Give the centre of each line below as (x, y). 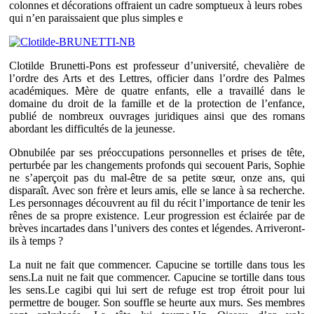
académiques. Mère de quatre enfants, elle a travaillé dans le (157, 90)
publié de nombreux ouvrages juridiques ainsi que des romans (157, 116)
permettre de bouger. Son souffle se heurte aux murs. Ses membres (157, 302)
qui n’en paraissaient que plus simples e (96, 18)
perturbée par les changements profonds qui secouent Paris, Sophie (157, 165)
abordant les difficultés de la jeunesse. (92, 128)
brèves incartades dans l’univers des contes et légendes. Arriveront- (157, 228)
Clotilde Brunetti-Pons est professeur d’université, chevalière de (157, 65)
